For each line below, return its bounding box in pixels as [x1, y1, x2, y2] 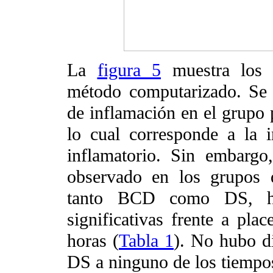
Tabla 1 [119, 230, 174, 251]
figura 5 [97, 59, 161, 80]
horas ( [67, 230, 119, 251]
